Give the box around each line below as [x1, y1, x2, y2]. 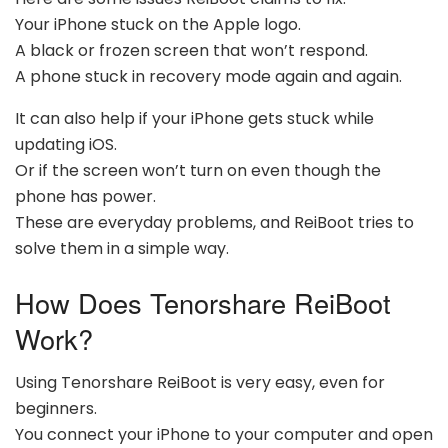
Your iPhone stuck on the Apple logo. [15, 13, 301, 37]
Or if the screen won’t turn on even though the [15, 159, 381, 183]
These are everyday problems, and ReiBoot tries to [15, 211, 414, 235]
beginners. [15, 397, 97, 421]
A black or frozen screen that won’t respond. [15, 39, 368, 63]
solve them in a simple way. [15, 237, 229, 261]
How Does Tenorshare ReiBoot [15, 282, 391, 322]
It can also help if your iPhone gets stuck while [15, 107, 374, 131]
